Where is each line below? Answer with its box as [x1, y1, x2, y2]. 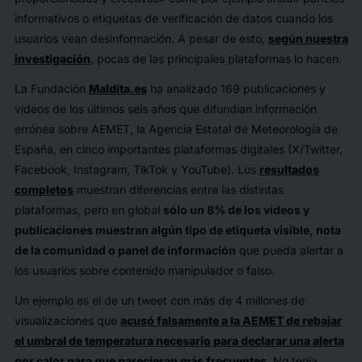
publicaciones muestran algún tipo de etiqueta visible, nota [14, 222, 341, 237]
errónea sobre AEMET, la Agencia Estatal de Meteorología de [14, 121, 338, 136]
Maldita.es [88, 81, 147, 95]
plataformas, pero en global [14, 202, 163, 217]
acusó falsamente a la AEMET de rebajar [120, 313, 342, 327]
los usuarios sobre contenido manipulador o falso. [14, 263, 275, 277]
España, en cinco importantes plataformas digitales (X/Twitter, [14, 141, 343, 156]
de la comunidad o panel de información [14, 242, 236, 257]
